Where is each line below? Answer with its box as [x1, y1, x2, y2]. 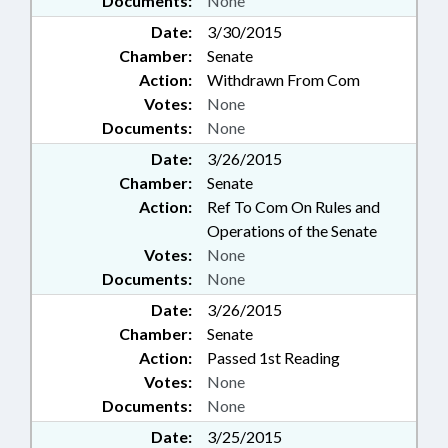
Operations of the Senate [207, 221, 377, 241]
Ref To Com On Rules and [207, 197, 380, 217]
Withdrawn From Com [207, 70, 360, 90]
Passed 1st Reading [207, 348, 340, 368]
